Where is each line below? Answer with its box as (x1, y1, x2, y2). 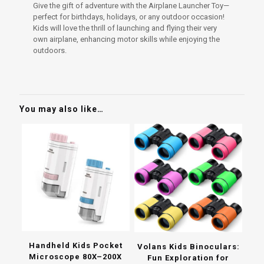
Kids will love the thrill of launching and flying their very (33, 24, 217, 33)
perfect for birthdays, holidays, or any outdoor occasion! (33, 12, 225, 22)
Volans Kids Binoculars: (137, 242, 240, 251)
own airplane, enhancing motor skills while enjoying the (33, 35, 220, 44)
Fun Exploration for (147, 253, 229, 262)
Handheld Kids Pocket (28, 241, 123, 250)
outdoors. (33, 46, 67, 55)
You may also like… (19, 104, 104, 114)
